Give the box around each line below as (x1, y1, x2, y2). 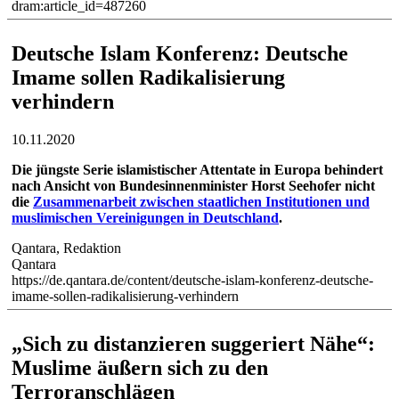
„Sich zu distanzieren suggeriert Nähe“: (12, 332, 375, 356)
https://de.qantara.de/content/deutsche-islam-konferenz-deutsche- (12, 273, 373, 289)
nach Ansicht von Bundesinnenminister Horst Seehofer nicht (12, 178, 375, 194)
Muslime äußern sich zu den (12, 356, 268, 380)
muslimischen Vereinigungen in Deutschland (12, 210, 279, 226)
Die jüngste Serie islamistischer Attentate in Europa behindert (12, 162, 383, 178)
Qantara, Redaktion (12, 240, 121, 256)
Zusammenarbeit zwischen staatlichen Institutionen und (33, 194, 370, 210)
